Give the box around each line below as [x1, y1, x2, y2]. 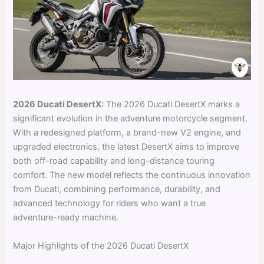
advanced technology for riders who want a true [13, 198, 206, 209]
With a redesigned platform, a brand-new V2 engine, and [13, 127, 242, 138]
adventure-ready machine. [13, 212, 119, 223]
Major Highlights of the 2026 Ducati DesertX [13, 240, 189, 251]
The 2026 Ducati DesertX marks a [104, 99, 240, 110]
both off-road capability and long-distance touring [13, 156, 215, 167]
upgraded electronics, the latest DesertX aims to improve [13, 141, 240, 153]
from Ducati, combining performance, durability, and [13, 184, 221, 195]
